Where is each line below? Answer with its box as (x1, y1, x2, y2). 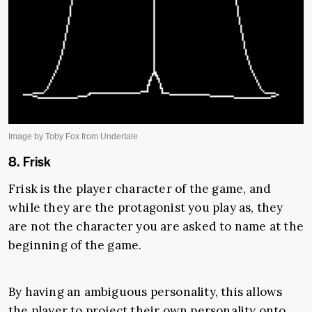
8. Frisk (8, 152, 51, 171)
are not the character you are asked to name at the (8, 219, 304, 235)
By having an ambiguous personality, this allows (8, 284, 283, 300)
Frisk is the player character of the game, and (8, 181, 272, 197)
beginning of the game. (8, 237, 142, 253)
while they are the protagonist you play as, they (8, 200, 283, 216)
